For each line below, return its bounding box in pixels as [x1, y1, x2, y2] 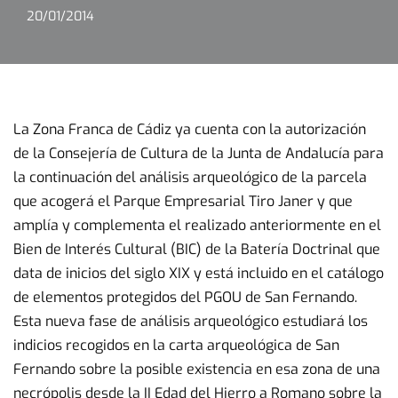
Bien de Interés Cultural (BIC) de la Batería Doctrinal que [13, 240, 380, 259]
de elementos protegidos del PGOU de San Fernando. [13, 288, 357, 306]
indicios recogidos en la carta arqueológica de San [13, 336, 339, 354]
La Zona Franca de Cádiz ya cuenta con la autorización [13, 120, 366, 139]
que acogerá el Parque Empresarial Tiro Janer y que [13, 192, 353, 211]
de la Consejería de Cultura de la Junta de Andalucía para [13, 144, 384, 163]
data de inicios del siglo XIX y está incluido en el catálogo [13, 264, 384, 283]
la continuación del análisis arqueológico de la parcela [13, 168, 367, 187]
